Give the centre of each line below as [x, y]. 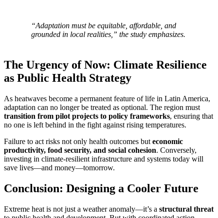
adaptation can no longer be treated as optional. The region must [102, 107]
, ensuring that [191, 116]
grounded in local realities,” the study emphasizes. [108, 35]
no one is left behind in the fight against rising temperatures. [95, 125]
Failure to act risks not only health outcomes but [78, 141]
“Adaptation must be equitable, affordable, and [104, 26]
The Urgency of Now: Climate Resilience [105, 64]
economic [168, 141]
